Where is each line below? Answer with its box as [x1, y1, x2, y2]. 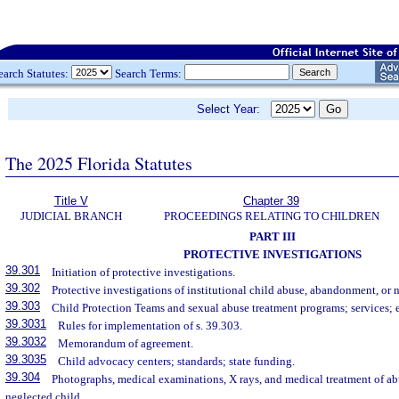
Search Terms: [112, 66, 184, 80]
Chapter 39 [243, 194, 299, 208]
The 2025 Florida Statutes [5, 151, 192, 175]
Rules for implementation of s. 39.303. [58, 319, 243, 332]
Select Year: [197, 102, 271, 116]
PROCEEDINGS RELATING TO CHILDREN [163, 209, 379, 223]
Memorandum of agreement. [58, 337, 194, 350]
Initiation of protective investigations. [52, 265, 236, 279]
